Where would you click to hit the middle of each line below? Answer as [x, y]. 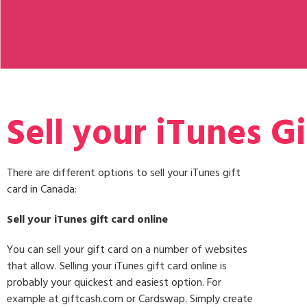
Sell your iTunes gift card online [87, 220]
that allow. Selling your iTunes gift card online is [117, 266]
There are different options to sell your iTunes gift [124, 173]
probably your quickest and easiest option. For [114, 283]
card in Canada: [42, 189]
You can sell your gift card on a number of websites [127, 250]
